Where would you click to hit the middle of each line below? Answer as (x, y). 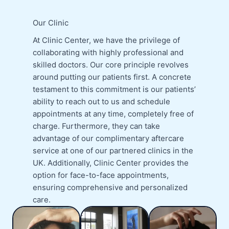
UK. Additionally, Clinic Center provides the (111, 163)
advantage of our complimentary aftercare (108, 139)
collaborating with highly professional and (108, 53)
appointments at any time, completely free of (113, 114)
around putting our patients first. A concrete (112, 77)
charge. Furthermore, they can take (96, 126)
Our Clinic (51, 23)
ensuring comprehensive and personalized (110, 188)
